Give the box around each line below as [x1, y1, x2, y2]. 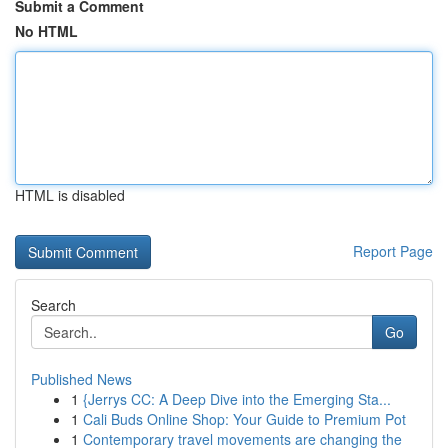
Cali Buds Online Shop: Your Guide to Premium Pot [83, 409, 406, 429]
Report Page [353, 241, 433, 261]
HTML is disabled [15, 185, 125, 205]
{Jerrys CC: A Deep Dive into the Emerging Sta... [83, 389, 391, 409]
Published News [31, 369, 132, 389]
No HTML [15, 21, 78, 41]
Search [31, 295, 76, 315]
